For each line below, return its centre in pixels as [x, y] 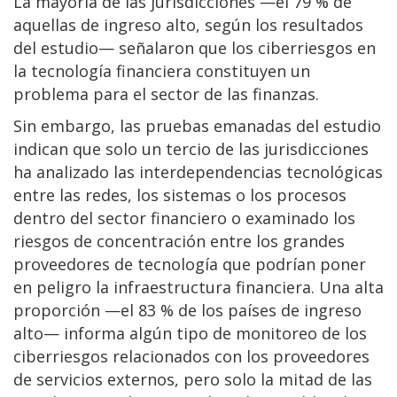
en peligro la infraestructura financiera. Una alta [198, 288]
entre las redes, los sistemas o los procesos [180, 195]
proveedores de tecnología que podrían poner [190, 265]
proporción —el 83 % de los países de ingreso [187, 311]
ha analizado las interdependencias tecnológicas [198, 172]
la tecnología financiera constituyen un [162, 71]
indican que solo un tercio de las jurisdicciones [191, 149]
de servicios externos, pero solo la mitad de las [193, 380]
